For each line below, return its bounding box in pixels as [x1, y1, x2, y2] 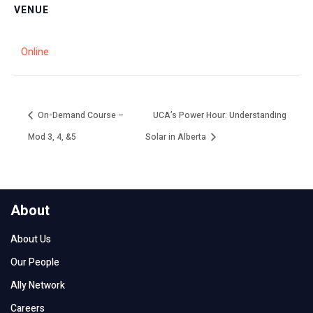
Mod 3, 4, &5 [28, 130, 76, 143]
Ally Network [10, 277, 65, 293]
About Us [10, 231, 51, 247]
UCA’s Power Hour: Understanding [153, 109, 287, 122]
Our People [10, 254, 59, 270]
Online [21, 45, 49, 60]
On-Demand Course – [36, 109, 124, 122]
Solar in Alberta [145, 130, 209, 143]
